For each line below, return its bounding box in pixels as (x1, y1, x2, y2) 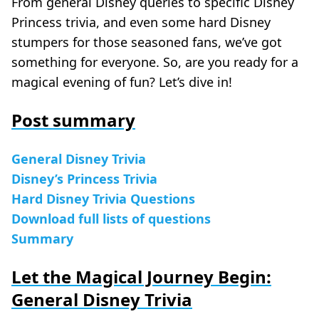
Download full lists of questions (11, 209, 211, 227)
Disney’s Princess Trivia (11, 169, 157, 187)
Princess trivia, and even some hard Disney (11, 13, 271, 31)
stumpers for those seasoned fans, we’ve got (11, 33, 282, 51)
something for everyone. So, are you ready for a (11, 53, 298, 70)
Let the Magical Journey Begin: (11, 264, 271, 288)
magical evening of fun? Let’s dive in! (11, 73, 232, 90)
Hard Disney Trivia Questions (11, 189, 195, 207)
